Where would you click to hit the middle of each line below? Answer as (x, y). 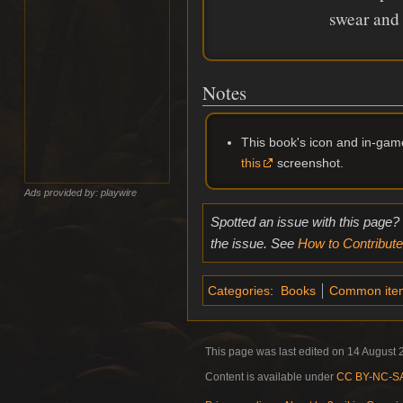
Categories (239, 290)
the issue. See (254, 244)
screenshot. (308, 163)
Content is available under (271, 376)
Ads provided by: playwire (81, 192)
